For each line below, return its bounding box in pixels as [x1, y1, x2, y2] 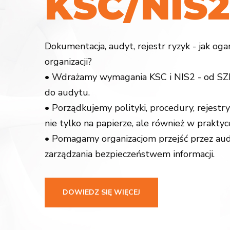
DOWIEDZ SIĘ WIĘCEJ [63, 187, 140, 197]
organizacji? [45, 55, 92, 68]
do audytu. [45, 86, 90, 99]
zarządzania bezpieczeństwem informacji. [45, 148, 215, 160]
